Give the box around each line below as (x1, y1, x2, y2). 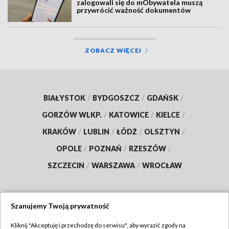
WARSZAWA (91, 161, 135, 170)
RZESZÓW (128, 144, 166, 153)
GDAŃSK (147, 93, 178, 102)
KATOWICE (109, 110, 149, 119)
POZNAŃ (88, 144, 122, 153)
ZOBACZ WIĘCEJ (84, 46, 142, 54)
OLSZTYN (144, 127, 180, 136)
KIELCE (156, 110, 180, 119)
